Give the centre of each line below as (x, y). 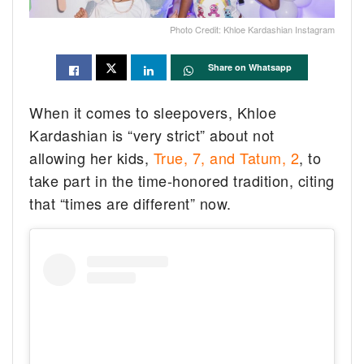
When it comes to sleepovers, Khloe (153, 113)
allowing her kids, (91, 158)
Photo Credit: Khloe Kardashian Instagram (252, 30)
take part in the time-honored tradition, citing (182, 181)
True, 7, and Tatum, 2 (226, 158)
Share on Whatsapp (250, 67)
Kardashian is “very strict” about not (152, 135)
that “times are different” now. (130, 204)
